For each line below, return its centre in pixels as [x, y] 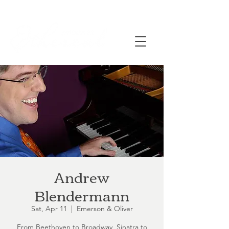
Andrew [82, 176]
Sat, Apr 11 [49, 209]
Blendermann [82, 195]
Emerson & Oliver [105, 209]
